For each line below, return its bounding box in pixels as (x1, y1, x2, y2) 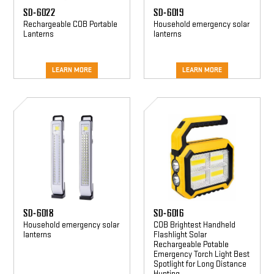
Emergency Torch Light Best (154, 249, 250, 259)
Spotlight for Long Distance (154, 259, 246, 269)
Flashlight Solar (154, 229, 207, 240)
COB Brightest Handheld (154, 220, 235, 230)
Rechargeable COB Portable (23, 19, 117, 29)
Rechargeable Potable (154, 239, 229, 250)
